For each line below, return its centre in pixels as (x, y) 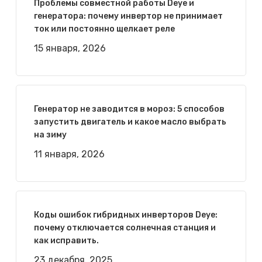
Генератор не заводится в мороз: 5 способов (129, 109)
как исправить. (66, 241)
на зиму (50, 135)
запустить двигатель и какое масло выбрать (130, 122)
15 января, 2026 (70, 49)
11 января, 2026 (69, 154)
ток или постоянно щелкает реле (104, 29)
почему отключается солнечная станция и (125, 228)
